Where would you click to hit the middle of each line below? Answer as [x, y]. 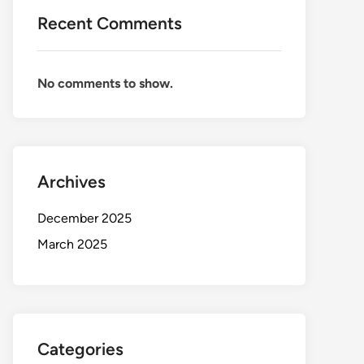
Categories [80, 349]
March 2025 [72, 244]
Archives [71, 182]
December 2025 [84, 218]
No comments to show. [105, 83]
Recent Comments [110, 23]
